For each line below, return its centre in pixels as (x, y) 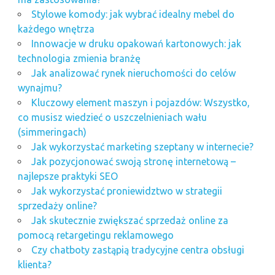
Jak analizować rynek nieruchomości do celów (133, 73)
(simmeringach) (52, 132)
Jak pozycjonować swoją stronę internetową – (133, 161)
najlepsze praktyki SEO (68, 176)
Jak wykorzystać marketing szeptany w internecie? (142, 146)
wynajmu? (40, 87)
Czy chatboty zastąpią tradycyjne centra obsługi (137, 250)
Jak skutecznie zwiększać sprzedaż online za (130, 220)
